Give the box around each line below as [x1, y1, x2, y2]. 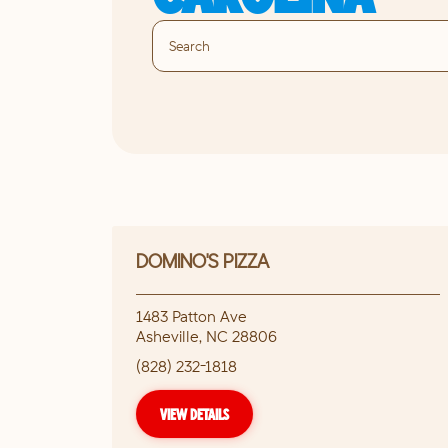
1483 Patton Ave [136, 306, 247, 326]
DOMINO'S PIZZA [136, 248, 269, 273]
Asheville [136, 326, 199, 346]
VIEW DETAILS [160, 404, 229, 424]
